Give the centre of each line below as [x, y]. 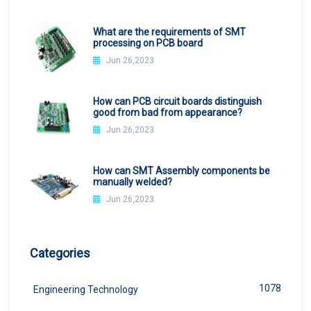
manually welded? [132, 182]
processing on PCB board [148, 43]
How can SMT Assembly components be [181, 171]
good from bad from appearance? [167, 113]
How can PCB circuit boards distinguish [177, 102]
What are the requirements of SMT [169, 32]
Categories [60, 253]
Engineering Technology [86, 289]
